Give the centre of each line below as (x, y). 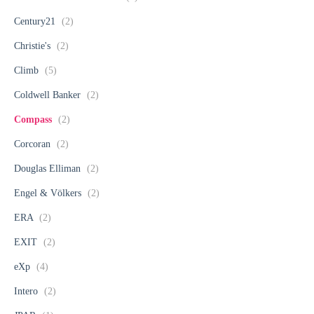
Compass (34, 120)
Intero (27, 292)
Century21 (36, 22)
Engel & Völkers (49, 193)
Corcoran (34, 144)
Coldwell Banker (49, 95)
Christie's (34, 46)
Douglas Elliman (49, 169)
